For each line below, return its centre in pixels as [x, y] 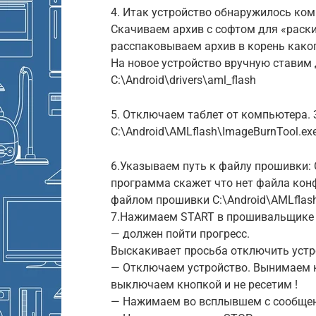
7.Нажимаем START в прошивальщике [212, 217]
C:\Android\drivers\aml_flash [183, 80]
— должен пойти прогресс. [180, 233]
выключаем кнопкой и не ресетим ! [204, 284]
